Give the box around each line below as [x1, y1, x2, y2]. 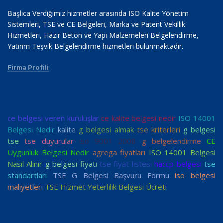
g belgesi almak [79, 124, 134, 134]
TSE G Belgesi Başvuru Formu [52, 170, 169, 180]
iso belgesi [175, 170, 216, 180]
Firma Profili [7, 64, 49, 71]
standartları [7, 170, 47, 180]
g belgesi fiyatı [45, 159, 97, 169]
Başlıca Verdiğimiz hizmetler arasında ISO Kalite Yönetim [7, 8, 189, 18]
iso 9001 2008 [79, 136, 136, 146]
